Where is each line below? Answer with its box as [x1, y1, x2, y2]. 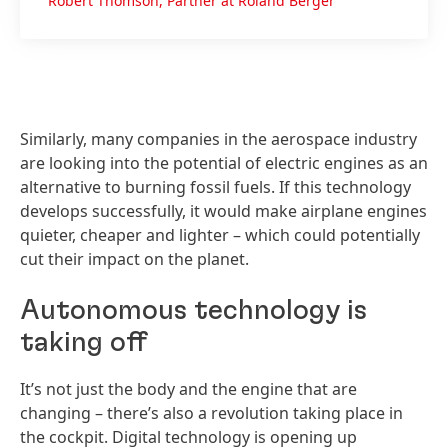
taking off [20, 329, 147, 358]
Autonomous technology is [20, 297, 367, 326]
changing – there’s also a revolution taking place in [20, 402, 403, 425]
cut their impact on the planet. [20, 248, 249, 271]
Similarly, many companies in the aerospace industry [20, 128, 417, 151]
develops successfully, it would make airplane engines [20, 200, 427, 223]
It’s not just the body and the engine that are [20, 378, 357, 401]
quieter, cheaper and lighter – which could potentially [20, 224, 420, 247]
